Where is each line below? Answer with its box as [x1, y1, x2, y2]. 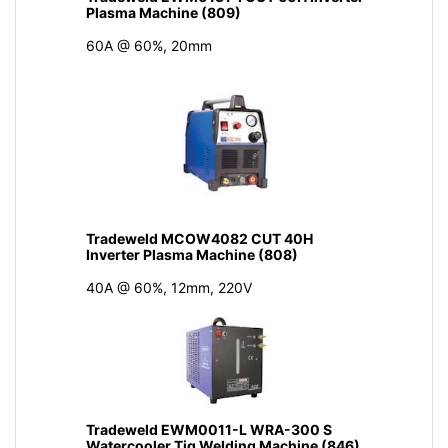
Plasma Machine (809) [85, 3, 241, 21]
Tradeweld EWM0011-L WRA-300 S [85, 421, 332, 439]
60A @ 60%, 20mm [85, 36, 212, 54]
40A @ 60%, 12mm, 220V [85, 278, 252, 296]
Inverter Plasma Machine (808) [85, 245, 298, 263]
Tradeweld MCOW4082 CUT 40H [85, 229, 313, 247]
